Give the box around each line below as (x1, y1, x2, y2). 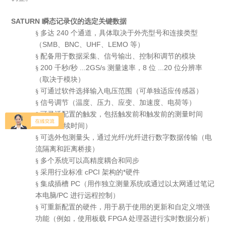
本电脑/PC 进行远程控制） (35, 191, 120, 200)
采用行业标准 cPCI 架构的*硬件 (40, 168, 140, 177)
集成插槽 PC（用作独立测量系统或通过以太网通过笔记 (40, 180, 215, 188)
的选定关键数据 (77, 17, 127, 26)
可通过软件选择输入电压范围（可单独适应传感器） (40, 87, 203, 95)
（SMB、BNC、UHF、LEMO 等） (35, 40, 145, 49)
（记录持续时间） (35, 122, 92, 130)
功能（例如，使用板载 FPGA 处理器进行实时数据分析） (35, 214, 214, 223)
